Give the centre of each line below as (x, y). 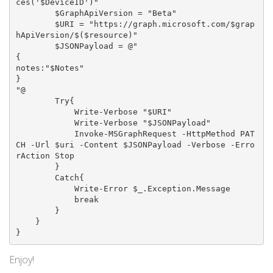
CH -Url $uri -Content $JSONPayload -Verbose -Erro (135, 145)
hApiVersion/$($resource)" (76, 35)
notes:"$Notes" (50, 68)
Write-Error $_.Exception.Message (45, 189)
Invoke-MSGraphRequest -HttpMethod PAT (45, 134)
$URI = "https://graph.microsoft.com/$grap (35, 24)
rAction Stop (45, 156)
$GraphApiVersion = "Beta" (35, 13)
